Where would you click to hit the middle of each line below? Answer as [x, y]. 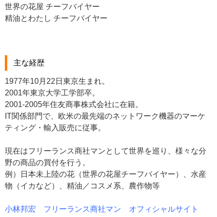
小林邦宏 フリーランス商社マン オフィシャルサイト [102, 209]
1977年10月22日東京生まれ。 [57, 81]
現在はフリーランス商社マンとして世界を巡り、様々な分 [106, 151]
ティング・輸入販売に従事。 [55, 127]
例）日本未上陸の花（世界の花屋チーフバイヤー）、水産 [106, 174]
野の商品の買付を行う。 [47, 162]
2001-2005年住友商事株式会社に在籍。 [74, 104]
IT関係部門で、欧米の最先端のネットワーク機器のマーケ [105, 116]
